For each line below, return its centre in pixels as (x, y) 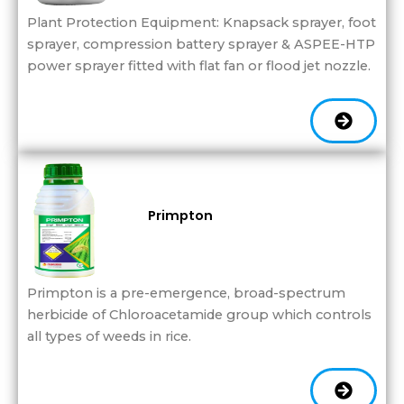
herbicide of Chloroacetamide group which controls (199, 314)
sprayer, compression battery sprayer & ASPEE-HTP (201, 45)
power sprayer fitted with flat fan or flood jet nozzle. (199, 66)
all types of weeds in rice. (109, 336)
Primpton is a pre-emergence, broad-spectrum (186, 293)
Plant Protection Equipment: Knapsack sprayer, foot (202, 23)
